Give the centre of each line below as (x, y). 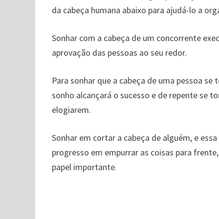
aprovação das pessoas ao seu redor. (120, 53)
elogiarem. (72, 110)
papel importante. (85, 167)
